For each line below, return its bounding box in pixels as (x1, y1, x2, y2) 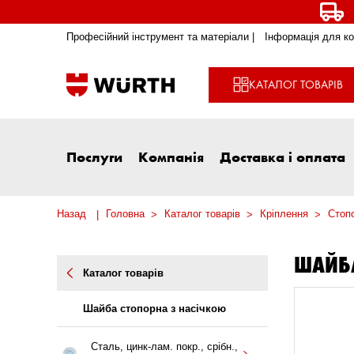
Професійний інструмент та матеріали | (66, 31, 254, 43)
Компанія (138, 148, 204, 166)
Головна (106, 208, 145, 220)
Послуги (66, 148, 122, 166)
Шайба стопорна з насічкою (83, 303, 226, 315)
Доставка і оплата (220, 148, 345, 166)
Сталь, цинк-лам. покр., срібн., (91, 340, 238, 352)
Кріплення (260, 208, 308, 220)
